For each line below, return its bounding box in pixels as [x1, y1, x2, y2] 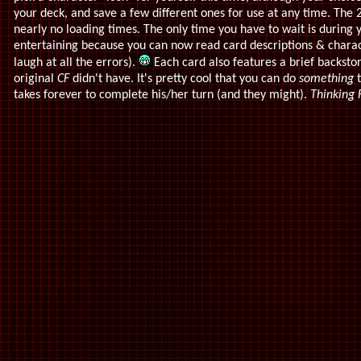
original [14, 73, 57, 85]
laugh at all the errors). [14, 56, 139, 69]
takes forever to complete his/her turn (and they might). [14, 89, 310, 102]
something [299, 73, 354, 85]
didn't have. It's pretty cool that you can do [69, 73, 299, 85]
